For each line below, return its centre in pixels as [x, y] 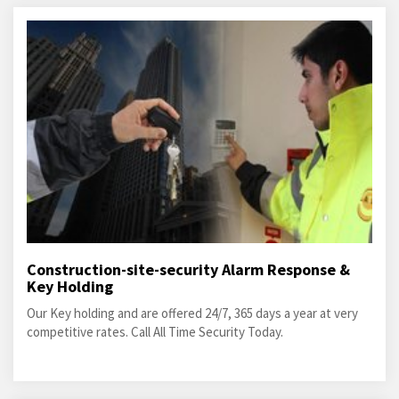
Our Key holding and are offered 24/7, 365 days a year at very [192, 313]
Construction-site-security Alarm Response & [188, 269]
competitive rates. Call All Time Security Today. [155, 332]
